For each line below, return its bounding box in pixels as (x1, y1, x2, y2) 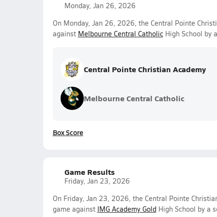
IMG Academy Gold (97, 204, 156, 214)
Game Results (64, 166, 115, 177)
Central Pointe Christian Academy (83, 63, 206, 75)
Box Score (52, 127, 83, 137)
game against (52, 204, 97, 214)
